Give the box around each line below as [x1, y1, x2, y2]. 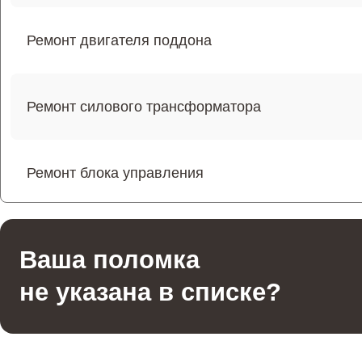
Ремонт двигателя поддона [27, 32, 212, 48]
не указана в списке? [19, 278, 281, 306]
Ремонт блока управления [27, 164, 204, 181]
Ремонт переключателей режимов [27, 230, 257, 247]
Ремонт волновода [27, 297, 154, 314]
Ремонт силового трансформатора [27, 98, 261, 115]
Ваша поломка [19, 246, 200, 274]
